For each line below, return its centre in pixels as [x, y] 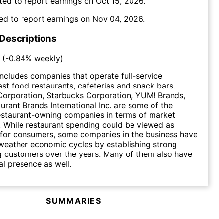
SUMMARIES [74, 201]
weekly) [47, 58]
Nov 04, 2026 [118, 19]
